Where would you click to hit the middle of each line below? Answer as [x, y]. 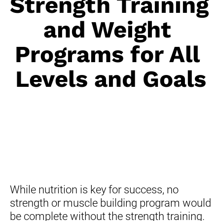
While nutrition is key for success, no [94, 189]
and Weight [107, 29]
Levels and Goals [110, 78]
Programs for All [107, 54]
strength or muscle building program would [110, 203]
